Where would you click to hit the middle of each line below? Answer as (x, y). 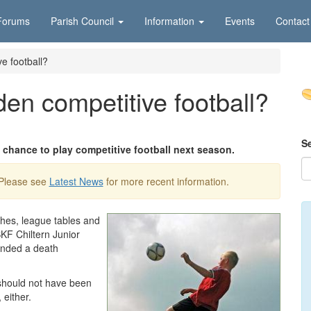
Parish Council (82, 21)
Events (240, 21)
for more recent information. (166, 181)
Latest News (76, 181)
